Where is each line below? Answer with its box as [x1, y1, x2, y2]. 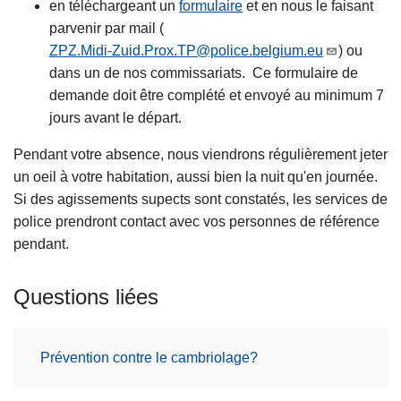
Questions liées [13, 285, 158, 310]
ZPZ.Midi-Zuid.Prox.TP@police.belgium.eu [49, 43, 323, 59]
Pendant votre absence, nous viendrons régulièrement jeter [13, 147, 388, 163]
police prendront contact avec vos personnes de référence [13, 214, 380, 230]
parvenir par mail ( [49, 21, 164, 37]
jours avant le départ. [49, 110, 182, 126]
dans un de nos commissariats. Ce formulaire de [49, 65, 358, 81]
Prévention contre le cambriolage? [40, 349, 258, 365]
